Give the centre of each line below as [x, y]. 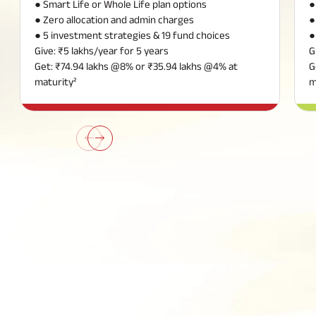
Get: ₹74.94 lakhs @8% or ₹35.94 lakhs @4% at [136, 66]
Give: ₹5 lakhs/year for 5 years [102, 50]
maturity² [55, 81]
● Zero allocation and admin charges [114, 19]
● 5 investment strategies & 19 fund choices [132, 35]
